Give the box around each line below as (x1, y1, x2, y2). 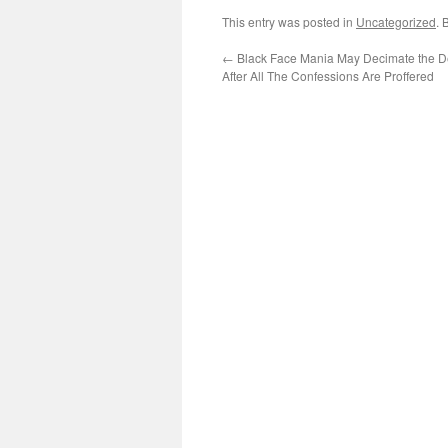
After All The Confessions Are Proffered (222, 67, 434, 85)
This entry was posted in (222, 13, 356, 31)
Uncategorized (356, 13, 436, 31)
